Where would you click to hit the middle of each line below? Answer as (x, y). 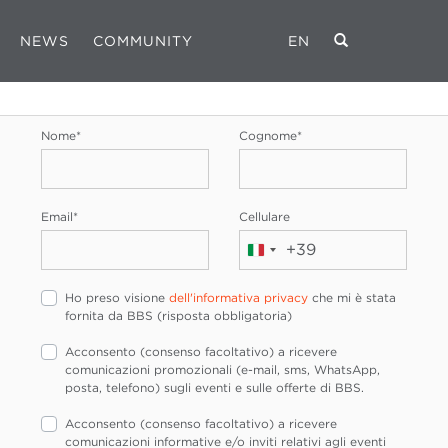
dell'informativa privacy (238, 297)
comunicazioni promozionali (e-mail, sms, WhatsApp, (222, 369)
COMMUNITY (143, 41)
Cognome (267, 135)
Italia (274, 255)
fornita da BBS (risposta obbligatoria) (178, 315)
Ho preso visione (117, 297)
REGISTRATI (223, 65)
